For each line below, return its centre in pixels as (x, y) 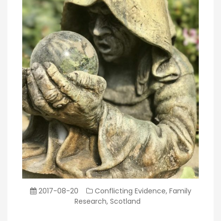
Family (180, 191)
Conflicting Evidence (130, 191)
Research (90, 201)
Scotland (125, 201)
